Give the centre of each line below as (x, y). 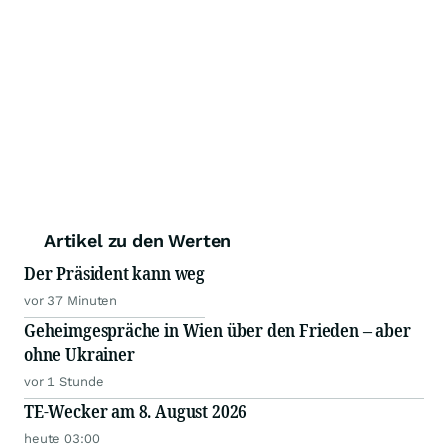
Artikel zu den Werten (138, 241)
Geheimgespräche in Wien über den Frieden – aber (217, 330)
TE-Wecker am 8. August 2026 (136, 411)
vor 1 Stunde (64, 382)
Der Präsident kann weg (115, 273)
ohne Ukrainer (79, 354)
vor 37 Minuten (71, 301)
